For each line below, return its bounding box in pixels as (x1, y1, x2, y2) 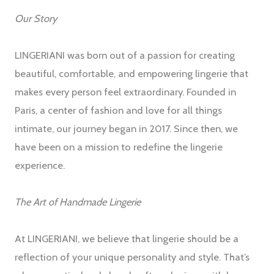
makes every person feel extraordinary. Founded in (15, 86, 236, 98)
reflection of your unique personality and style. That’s (15, 251, 250, 264)
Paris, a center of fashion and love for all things (15, 104, 222, 117)
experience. (15, 159, 65, 172)
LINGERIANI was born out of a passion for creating (15, 49, 235, 62)
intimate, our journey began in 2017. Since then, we (15, 122, 238, 135)
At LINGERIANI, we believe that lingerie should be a (15, 232, 239, 245)
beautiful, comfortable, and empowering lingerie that (15, 67, 248, 80)
